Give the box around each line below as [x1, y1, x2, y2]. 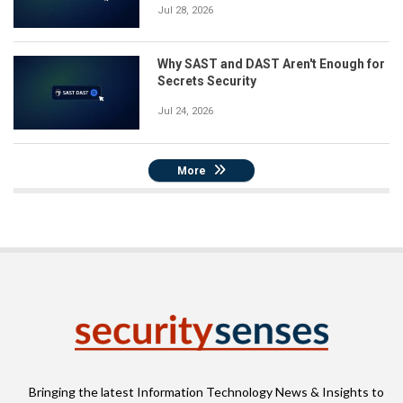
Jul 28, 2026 [157, 4, 213, 16]
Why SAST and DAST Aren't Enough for [157, 57, 385, 72]
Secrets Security [157, 74, 256, 89]
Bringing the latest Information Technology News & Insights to [28, 384, 384, 400]
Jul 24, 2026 [157, 105, 213, 118]
